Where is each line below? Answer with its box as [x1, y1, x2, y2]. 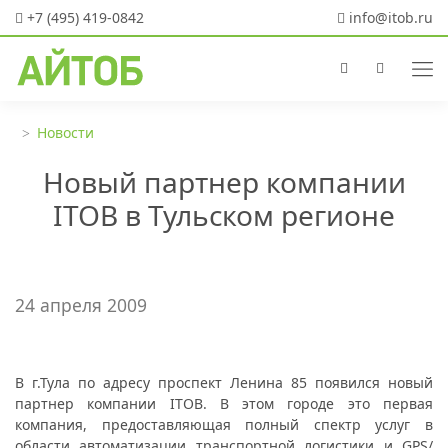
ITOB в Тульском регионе [53, 195, 395, 234]
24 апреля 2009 [15, 292, 147, 317]
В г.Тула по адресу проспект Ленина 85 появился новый [15, 372, 433, 392]
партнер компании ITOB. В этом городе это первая [15, 393, 433, 413]
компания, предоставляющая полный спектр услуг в [15, 414, 433, 434]
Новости [37, 123, 94, 143]
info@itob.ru [345, 8, 433, 27]
